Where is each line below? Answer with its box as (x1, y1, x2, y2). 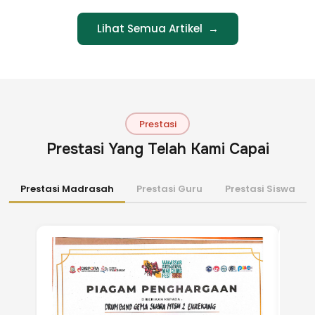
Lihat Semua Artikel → (96, 21, 219, 37)
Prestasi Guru (136, 182, 202, 196)
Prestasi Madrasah (20, 182, 114, 196)
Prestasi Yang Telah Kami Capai (46, 139, 269, 160)
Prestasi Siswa (224, 182, 295, 196)
